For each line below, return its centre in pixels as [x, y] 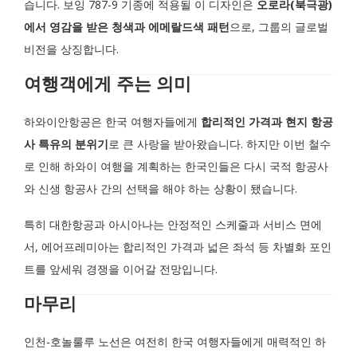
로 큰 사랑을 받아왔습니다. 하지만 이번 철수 [220, 144]
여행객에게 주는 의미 [108, 86]
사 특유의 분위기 [66, 144]
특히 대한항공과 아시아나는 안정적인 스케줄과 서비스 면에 [173, 224]
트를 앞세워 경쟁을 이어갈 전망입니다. [121, 269]
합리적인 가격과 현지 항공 [267, 122]
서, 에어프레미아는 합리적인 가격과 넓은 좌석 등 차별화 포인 [178, 247]
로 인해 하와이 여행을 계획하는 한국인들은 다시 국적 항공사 [176, 166]
